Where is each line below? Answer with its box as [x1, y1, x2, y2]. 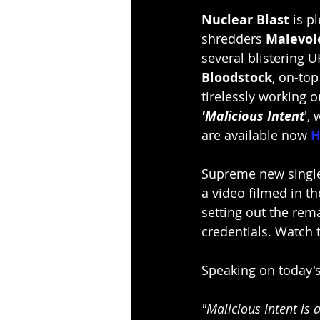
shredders [201, 29, 266, 47]
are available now [201, 126, 311, 144]
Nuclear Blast [201, 10, 293, 29]
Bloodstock [201, 68, 272, 86]
